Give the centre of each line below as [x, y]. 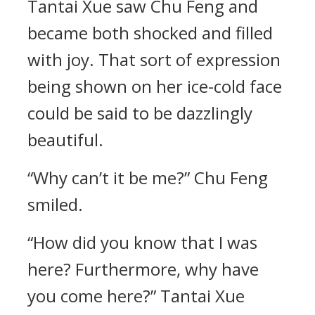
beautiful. [65, 140]
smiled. [55, 204]
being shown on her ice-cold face [155, 86]
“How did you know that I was [142, 242]
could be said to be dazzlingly [140, 113]
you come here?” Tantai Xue [136, 296]
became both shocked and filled [150, 33]
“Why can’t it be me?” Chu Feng [148, 178]
